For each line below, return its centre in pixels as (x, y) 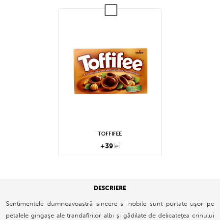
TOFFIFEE (110, 134)
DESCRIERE (110, 188)
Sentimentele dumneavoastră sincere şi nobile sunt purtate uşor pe (110, 204)
